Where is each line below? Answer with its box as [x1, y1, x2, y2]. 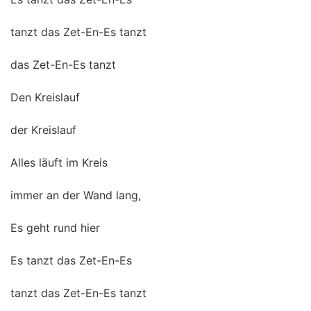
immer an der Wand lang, [10, 188, 141, 202]
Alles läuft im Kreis [10, 155, 108, 169]
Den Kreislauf [10, 90, 80, 104]
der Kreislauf [10, 123, 76, 137]
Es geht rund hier [10, 221, 100, 235]
